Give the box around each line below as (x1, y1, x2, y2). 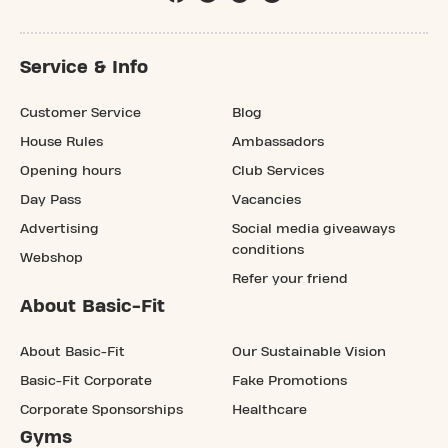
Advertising (20, 221, 99, 236)
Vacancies (232, 192, 301, 207)
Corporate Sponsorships (20, 402, 183, 417)
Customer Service (20, 105, 141, 120)
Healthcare (232, 402, 307, 417)
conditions (232, 242, 304, 257)
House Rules (20, 134, 103, 149)
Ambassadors (232, 134, 324, 149)
